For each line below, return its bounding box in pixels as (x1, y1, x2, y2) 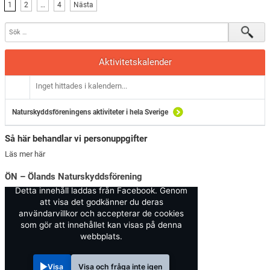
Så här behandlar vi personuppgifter (5, 133, 148, 144)
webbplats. (80, 231, 123, 242)
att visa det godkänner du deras (39, 197, 163, 207)
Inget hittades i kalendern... (36, 81, 128, 90)
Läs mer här (5, 149, 46, 159)
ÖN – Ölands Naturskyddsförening (5, 171, 143, 183)
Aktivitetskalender (98, 56, 172, 67)
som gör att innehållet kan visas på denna (20, 220, 183, 230)
